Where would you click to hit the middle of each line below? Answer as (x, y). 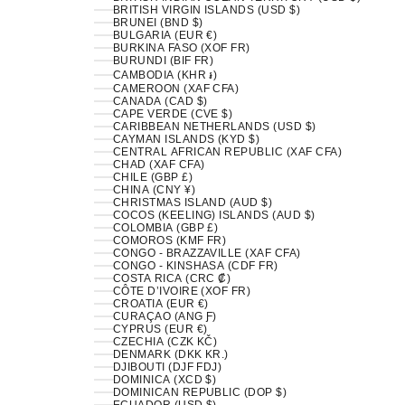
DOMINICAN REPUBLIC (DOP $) (200, 392)
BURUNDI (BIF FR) (163, 61)
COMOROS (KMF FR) (170, 240)
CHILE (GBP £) (152, 177)
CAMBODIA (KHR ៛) (165, 75)
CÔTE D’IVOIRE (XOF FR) (182, 291)
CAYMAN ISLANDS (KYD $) (186, 139)
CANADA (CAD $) (160, 101)
